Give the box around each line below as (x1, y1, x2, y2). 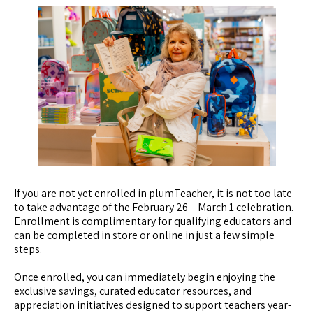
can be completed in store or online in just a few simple (14, 227, 275, 242)
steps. (14, 241, 42, 256)
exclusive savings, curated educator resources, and (14, 283, 252, 298)
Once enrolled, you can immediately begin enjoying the (14, 269, 275, 284)
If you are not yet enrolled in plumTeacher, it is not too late (14, 185, 292, 201)
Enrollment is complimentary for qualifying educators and (14, 213, 291, 228)
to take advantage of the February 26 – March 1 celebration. (14, 199, 293, 214)
